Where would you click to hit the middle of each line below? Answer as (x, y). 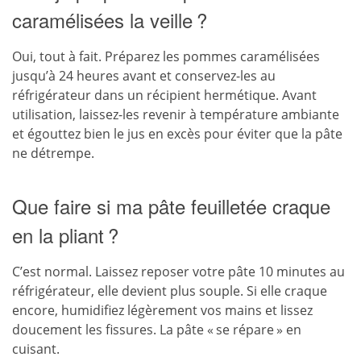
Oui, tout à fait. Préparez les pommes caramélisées (166, 56)
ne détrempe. (53, 153)
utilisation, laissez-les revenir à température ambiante (176, 114)
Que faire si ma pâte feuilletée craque (171, 206)
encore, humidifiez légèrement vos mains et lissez (162, 310)
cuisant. (36, 349)
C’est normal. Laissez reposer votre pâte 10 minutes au (178, 272)
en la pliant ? (65, 235)
